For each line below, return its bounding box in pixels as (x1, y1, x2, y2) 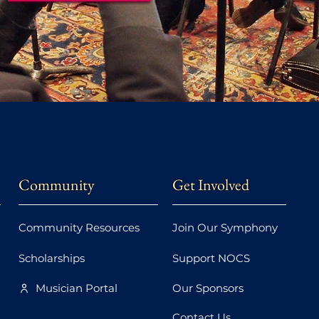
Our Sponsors (172, 281, 244, 295)
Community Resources (19, 221, 140, 234)
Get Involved (172, 174, 249, 195)
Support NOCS (172, 251, 250, 265)
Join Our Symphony (172, 221, 278, 234)
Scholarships (19, 251, 85, 265)
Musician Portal (36, 281, 117, 295)
